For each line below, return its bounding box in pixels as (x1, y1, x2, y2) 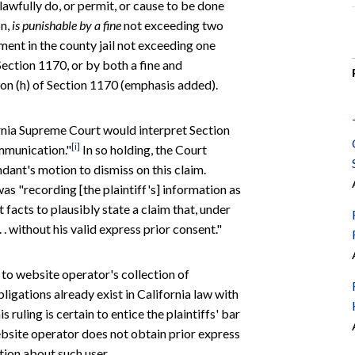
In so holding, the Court (80, 141, 207, 157)
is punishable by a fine (12, 17, 121, 32)
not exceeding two (121, 17, 223, 32)
